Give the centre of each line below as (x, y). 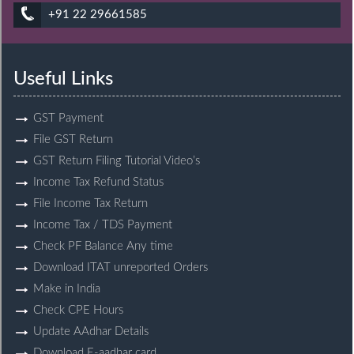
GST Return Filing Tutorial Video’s (117, 161)
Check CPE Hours (78, 310)
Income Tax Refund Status (98, 182)
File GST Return (73, 139)
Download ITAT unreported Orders (121, 267)
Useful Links (63, 79)
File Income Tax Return (90, 203)
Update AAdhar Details (91, 331)
